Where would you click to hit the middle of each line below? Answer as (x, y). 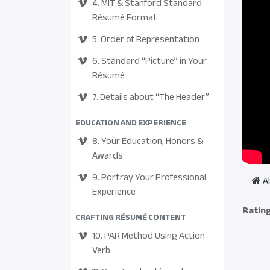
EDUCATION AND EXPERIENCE (131, 123)
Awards (108, 155)
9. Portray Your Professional (149, 177)
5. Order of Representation (146, 39)
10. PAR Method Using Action (149, 236)
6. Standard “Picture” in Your (149, 61)
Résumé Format (125, 17)
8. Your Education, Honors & (148, 141)
